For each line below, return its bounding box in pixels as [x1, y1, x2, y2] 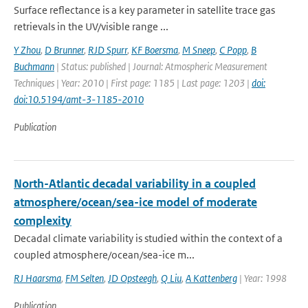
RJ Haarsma [14, 272, 61, 285]
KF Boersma [131, 43, 178, 56]
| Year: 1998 [237, 272, 287, 285]
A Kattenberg [186, 272, 237, 285]
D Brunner [45, 43, 84, 56]
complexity [14, 213, 71, 228]
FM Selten [65, 272, 104, 285]
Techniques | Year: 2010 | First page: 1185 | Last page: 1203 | [14, 76, 252, 89]
